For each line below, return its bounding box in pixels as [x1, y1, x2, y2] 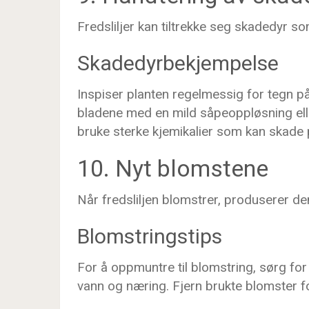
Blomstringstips [77, 224, 222, 248]
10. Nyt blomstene [77, 154, 268, 182]
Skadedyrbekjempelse [77, 51, 279, 75]
